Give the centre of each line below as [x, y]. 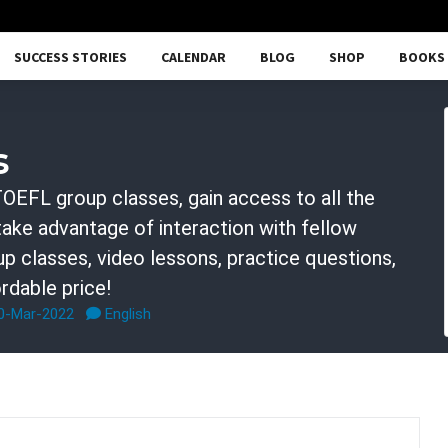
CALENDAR [193, 56]
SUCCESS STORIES [70, 56]
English [126, 314]
